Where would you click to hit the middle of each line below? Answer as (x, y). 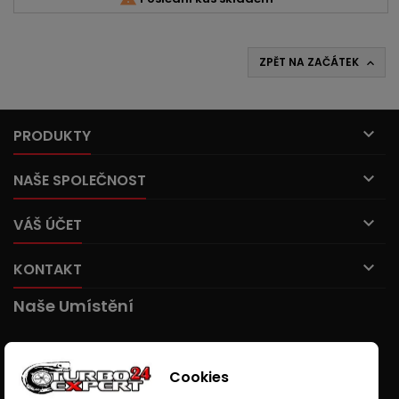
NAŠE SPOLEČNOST (80, 180)
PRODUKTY (52, 136)
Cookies (197, 377)
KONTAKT (48, 269)
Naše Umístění (73, 306)
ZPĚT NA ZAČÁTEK (310, 62)
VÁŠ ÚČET (48, 225)
